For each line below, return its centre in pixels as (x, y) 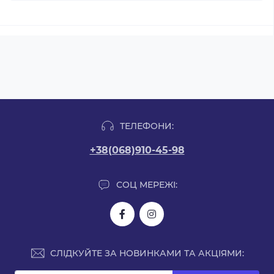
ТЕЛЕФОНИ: (147, 126)
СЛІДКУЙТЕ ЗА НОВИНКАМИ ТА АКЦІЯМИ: (147, 253)
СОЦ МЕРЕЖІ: (147, 184)
